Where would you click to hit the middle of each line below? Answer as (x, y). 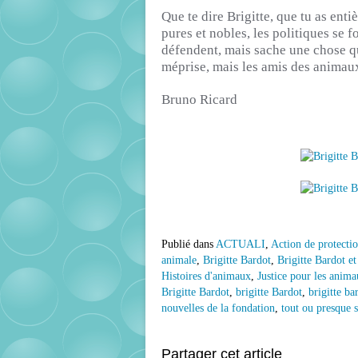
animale (179, 261)
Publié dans (187, 245)
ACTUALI (241, 245)
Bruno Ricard (203, 100)
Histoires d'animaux (206, 276)
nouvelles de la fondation (218, 308)
